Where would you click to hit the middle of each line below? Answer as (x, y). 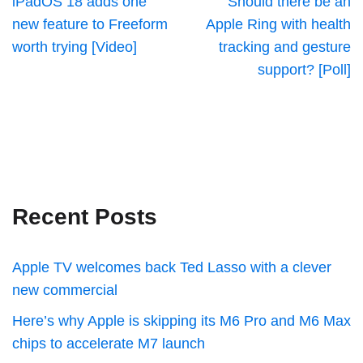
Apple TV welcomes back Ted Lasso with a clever (172, 267)
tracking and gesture (285, 47)
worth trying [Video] (75, 47)
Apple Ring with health (278, 24)
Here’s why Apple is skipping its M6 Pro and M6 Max (181, 321)
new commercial (65, 290)
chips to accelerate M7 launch (109, 344)
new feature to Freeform (90, 24)
